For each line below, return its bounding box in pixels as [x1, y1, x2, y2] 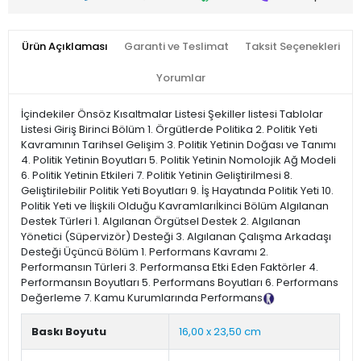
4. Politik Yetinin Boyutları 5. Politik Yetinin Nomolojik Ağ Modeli [21, 152, 336, 168]
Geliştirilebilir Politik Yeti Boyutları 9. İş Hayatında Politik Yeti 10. [21, 183, 334, 199]
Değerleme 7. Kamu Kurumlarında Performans [21, 290, 263, 306]
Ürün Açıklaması [21, 39, 108, 55]
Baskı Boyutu [31, 324, 106, 340]
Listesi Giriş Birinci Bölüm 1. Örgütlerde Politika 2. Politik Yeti [21, 122, 317, 138]
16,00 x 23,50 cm [179, 324, 261, 340]
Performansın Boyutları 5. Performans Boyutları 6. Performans [21, 275, 338, 291]
